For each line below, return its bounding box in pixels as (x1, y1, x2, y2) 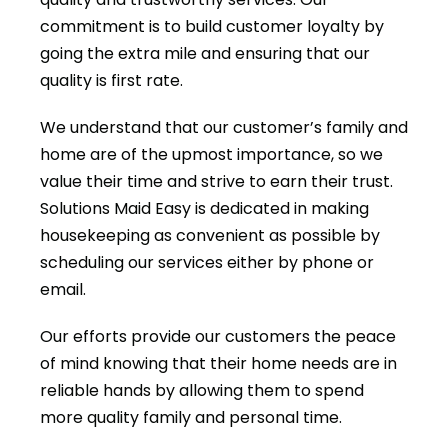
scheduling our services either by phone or (40, 251, 374, 274)
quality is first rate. (40, 69, 183, 92)
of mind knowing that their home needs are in (40, 352, 397, 375)
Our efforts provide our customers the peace (40, 325, 396, 348)
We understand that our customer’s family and (40, 116, 408, 139)
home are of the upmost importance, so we (40, 143, 383, 166)
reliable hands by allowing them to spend (40, 379, 364, 402)
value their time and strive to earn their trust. (40, 170, 393, 193)
